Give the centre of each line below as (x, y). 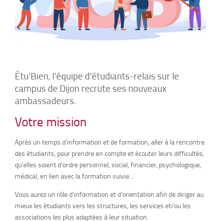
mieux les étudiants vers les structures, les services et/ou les (103, 206)
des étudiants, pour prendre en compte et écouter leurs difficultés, (110, 153)
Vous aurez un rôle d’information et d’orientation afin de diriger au (109, 194)
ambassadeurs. (45, 101)
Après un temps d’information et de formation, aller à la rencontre (110, 142)
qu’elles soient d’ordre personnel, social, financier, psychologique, (108, 165)
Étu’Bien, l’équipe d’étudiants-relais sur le (97, 76)
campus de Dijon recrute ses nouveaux (91, 88)
